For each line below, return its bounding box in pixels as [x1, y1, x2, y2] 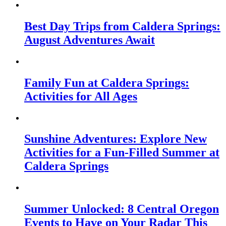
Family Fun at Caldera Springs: [24, 76, 189, 89]
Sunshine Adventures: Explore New [24, 132, 207, 146]
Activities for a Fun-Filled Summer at [24, 146, 219, 159]
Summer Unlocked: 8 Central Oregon [24, 202, 219, 216]
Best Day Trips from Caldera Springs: [24, 19, 220, 33]
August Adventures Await [24, 33, 155, 46]
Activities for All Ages [24, 89, 137, 103]
